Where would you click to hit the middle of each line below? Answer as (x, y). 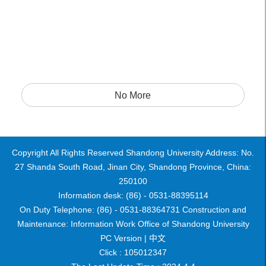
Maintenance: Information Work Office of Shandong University (133, 224)
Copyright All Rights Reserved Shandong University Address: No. (133, 153)
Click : (112, 252)
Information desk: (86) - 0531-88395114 (133, 195)
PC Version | (123, 238)
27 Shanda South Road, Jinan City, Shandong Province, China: (133, 167)
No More (133, 95)
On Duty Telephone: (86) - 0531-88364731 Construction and (133, 210)
